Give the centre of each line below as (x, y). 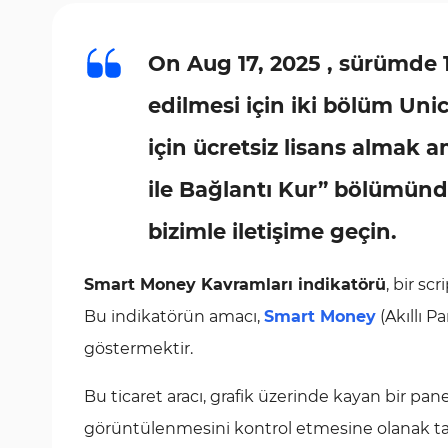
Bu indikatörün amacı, (174, 316)
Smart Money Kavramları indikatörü (235, 284)
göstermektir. (138, 348)
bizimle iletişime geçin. (272, 231)
